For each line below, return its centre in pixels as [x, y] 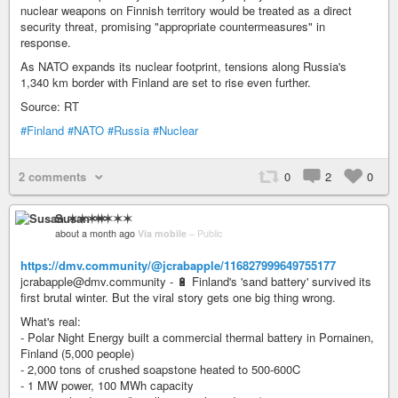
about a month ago [95, 233]
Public [210, 233]
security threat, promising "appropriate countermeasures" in [173, 26]
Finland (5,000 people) [77, 353]
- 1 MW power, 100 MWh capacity [107, 385]
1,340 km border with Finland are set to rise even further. [166, 82]
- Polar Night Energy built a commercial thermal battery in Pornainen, [197, 337]
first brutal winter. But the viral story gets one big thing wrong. [178, 297]
